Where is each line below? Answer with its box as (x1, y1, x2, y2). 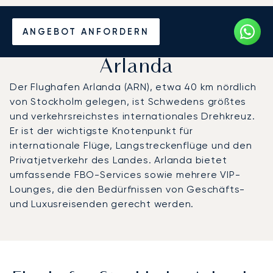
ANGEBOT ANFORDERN (23, 26, 149, 37)
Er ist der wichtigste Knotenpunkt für (10, 124, 193, 136)
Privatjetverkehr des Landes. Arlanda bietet (10, 154, 227, 166)
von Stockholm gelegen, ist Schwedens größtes (10, 95, 247, 107)
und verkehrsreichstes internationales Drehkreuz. (10, 110, 255, 122)
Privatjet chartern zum (33, 10, 240, 30)
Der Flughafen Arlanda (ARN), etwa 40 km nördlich (10, 80, 257, 93)
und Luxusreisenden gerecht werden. (10, 197, 194, 210)
